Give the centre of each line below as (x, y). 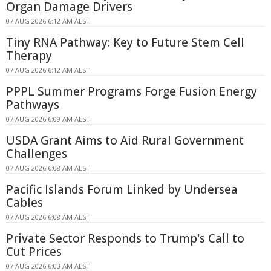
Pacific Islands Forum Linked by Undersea (122, 189)
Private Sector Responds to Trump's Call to (125, 238)
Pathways (33, 104)
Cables (24, 202)
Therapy (29, 55)
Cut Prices (34, 251)
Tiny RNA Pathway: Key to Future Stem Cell (125, 42)
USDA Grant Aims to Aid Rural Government (125, 140)
